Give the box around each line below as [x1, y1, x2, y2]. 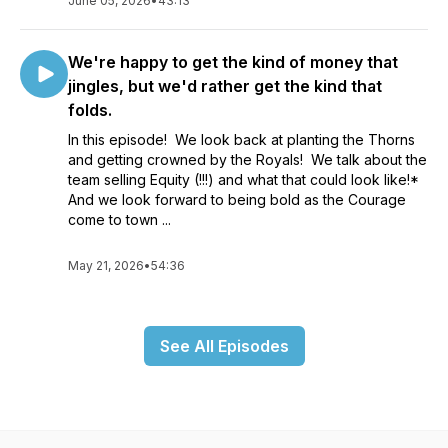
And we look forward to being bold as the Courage [68, 191, 406, 208]
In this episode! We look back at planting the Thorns [68, 131, 415, 148]
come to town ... [68, 211, 171, 228]
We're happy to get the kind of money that [68, 52, 398, 72]
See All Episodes [159, 336, 289, 356]
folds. [68, 100, 112, 120]
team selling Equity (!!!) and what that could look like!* [68, 171, 423, 188]
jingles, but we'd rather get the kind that [68, 76, 382, 96]
